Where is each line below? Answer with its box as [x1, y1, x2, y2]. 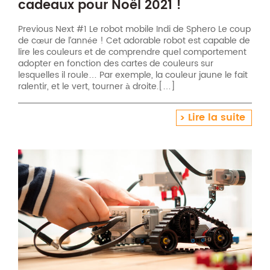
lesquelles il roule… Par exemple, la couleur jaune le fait [18, 68, 248, 83]
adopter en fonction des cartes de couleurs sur [18, 57, 213, 71]
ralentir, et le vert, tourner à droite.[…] [18, 80, 175, 94]
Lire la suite [188, 110, 245, 126]
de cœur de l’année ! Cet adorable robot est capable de [18, 34, 250, 48]
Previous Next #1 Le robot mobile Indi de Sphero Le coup [18, 22, 251, 37]
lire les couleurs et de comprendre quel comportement [18, 45, 246, 60]
